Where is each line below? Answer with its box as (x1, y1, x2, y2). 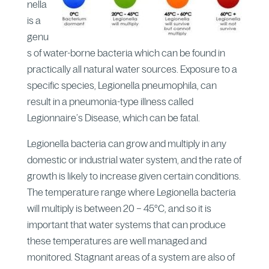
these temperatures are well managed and (26, 235, 207, 246)
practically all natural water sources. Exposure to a (26, 63, 237, 74)
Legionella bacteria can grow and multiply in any (26, 138, 226, 149)
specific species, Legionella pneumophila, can (26, 79, 217, 91)
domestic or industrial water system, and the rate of (26, 154, 241, 165)
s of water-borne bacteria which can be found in (26, 47, 225, 58)
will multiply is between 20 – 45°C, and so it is (26, 202, 211, 214)
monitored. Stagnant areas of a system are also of (26, 251, 235, 262)
